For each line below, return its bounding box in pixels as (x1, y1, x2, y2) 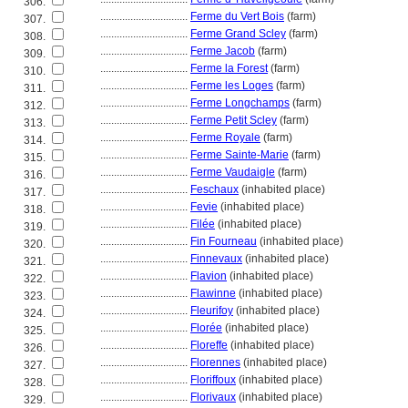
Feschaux (190, 183, 239, 196)
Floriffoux (190, 373, 236, 386)
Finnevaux (190, 252, 242, 265)
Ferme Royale (190, 131, 260, 144)
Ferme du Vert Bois (190, 10, 284, 23)
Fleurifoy (190, 304, 233, 317)
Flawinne (190, 287, 236, 300)
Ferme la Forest (190, 62, 268, 75)
